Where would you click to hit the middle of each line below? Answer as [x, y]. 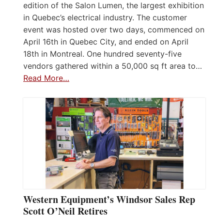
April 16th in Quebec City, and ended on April [106, 41]
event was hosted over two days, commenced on [114, 29]
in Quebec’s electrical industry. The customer [105, 17]
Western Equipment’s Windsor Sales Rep [109, 199]
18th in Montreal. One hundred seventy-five [102, 54]
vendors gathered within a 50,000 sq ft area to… [113, 66]
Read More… [46, 78]
